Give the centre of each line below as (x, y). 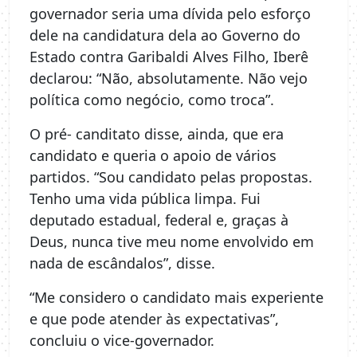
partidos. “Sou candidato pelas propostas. (171, 177)
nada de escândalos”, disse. (122, 263)
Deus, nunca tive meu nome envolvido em (172, 241)
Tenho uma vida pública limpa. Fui (145, 198)
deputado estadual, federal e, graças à (159, 220)
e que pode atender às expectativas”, (154, 318)
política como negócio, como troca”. (152, 99)
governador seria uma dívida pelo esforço (170, 13)
